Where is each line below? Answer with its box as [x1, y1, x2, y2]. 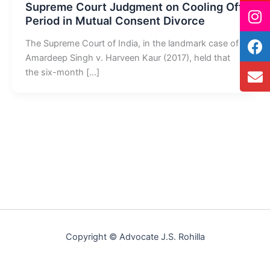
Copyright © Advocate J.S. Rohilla [65, 231, 205, 242]
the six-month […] [25, 67, 99, 78]
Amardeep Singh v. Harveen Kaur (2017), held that [25, 52, 230, 64]
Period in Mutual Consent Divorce [25, 14, 205, 28]
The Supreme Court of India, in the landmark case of [25, 38, 239, 49]
